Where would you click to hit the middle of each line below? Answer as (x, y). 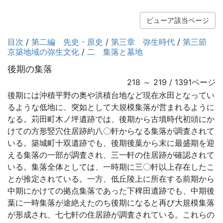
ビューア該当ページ (178, 20)
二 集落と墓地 (115, 52)
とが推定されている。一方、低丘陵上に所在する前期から (111, 179)
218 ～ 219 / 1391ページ (171, 82)
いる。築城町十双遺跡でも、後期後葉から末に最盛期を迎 (111, 143)
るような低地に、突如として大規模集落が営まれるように (111, 107)
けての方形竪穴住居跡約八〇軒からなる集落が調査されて (111, 131)
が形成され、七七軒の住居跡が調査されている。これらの (111, 215)
